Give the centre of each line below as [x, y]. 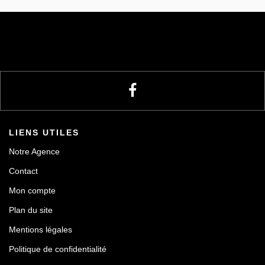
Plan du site [31, 210]
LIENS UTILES [44, 133]
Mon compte [32, 191]
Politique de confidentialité [58, 249]
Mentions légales [41, 230]
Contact [23, 171]
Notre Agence [34, 152]
